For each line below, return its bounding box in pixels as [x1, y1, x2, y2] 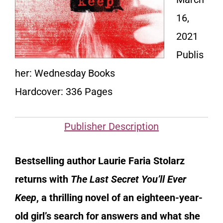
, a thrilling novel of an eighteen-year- [36, 192, 203, 204]
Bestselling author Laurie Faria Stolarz [15, 155, 185, 167]
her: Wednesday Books [15, 67, 115, 80]
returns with [15, 173, 71, 186]
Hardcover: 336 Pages [15, 86, 112, 98]
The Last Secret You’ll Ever [71, 173, 186, 186]
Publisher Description [64, 120, 159, 133]
